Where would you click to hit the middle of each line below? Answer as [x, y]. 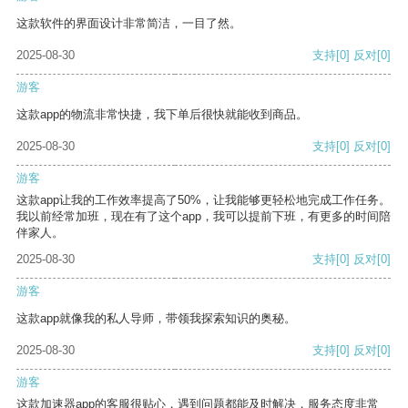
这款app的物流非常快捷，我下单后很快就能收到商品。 [162, 115]
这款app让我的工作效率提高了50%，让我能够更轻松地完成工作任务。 [204, 200]
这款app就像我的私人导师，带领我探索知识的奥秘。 [156, 319]
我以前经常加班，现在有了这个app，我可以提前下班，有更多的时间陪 [204, 217]
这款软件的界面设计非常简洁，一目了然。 [129, 24]
